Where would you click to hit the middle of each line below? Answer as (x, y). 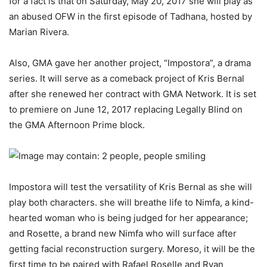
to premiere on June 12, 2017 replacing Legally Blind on (126, 110)
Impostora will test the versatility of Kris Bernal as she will (131, 187)
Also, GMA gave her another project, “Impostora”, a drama (130, 63)
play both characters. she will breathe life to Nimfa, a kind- (131, 203)
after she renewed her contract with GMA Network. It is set (133, 94)
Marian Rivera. (39, 32)
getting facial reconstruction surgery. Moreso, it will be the (132, 249)
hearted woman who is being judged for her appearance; (128, 218)
